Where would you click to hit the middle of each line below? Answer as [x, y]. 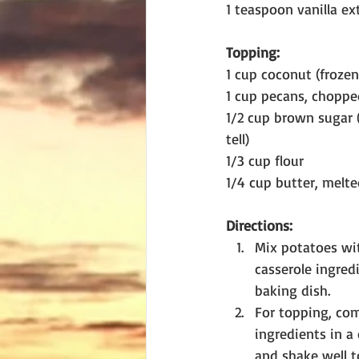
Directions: [259, 225]
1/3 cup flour [265, 160]
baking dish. [294, 290]
